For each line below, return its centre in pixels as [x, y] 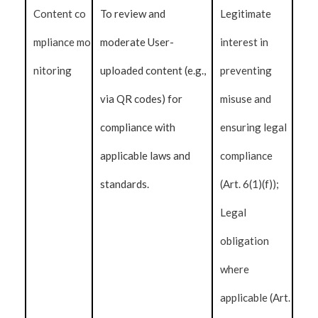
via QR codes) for [141, 99]
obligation [245, 241]
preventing [246, 70]
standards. [125, 184]
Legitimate [246, 13]
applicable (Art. [256, 297]
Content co [60, 13]
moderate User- [137, 42]
